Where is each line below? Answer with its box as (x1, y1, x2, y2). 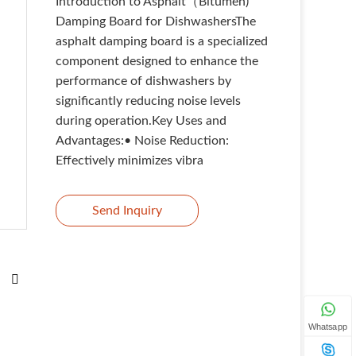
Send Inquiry (91, 203, 162, 217)
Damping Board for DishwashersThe (55, 15, 256, 28)
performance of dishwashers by (55, 75, 231, 87)
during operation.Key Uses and (55, 114, 226, 127)
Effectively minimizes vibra (55, 154, 203, 167)
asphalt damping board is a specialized (55, 35, 268, 48)
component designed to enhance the (55, 55, 258, 68)
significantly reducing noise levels (55, 95, 241, 107)
